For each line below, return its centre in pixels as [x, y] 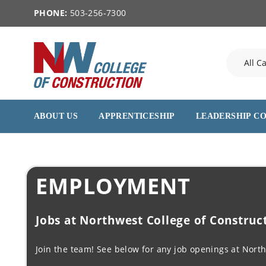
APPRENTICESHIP [137, 116]
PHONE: [51, 13]
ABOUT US [56, 116]
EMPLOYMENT [113, 186]
